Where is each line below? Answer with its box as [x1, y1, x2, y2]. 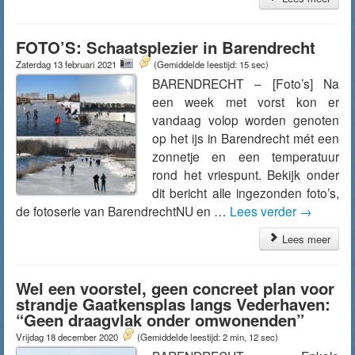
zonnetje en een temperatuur [152, 147, 339, 165]
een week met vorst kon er [152, 93, 339, 110]
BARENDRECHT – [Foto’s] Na [152, 74, 339, 92]
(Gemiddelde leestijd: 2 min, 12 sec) [137, 330, 278, 343]
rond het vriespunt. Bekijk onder [152, 166, 339, 183]
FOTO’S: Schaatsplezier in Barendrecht [16, 36, 315, 59]
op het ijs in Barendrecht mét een [152, 129, 339, 147]
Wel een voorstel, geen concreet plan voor [16, 277, 334, 300]
